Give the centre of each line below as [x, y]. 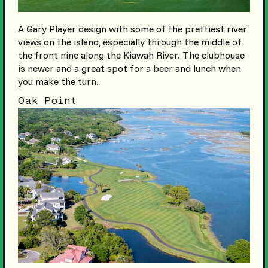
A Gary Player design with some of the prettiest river [132, 29]
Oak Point [47, 101]
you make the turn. [58, 82]
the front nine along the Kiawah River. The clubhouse [131, 55]
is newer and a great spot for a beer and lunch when [129, 68]
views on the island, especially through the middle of [130, 42]
